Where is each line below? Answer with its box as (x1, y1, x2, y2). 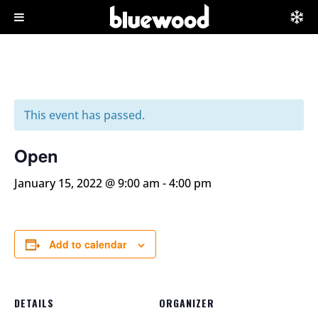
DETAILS (14, 295, 54, 310)
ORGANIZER (159, 295, 214, 310)
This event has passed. (24, 107, 145, 123)
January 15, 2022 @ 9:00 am (14, 175, 160, 191)
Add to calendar (49, 237, 126, 251)
